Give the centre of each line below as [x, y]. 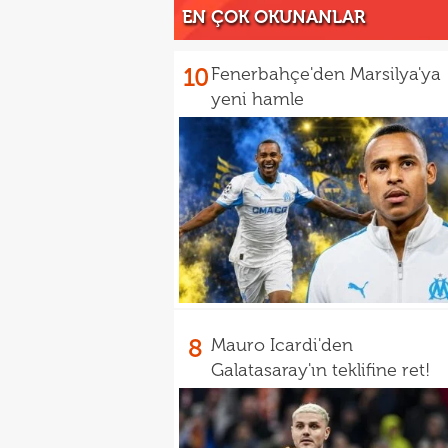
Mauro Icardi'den [282, 345]
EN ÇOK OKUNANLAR [273, 17]
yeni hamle [257, 99]
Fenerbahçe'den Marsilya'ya [326, 74]
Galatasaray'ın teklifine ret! [320, 370]
